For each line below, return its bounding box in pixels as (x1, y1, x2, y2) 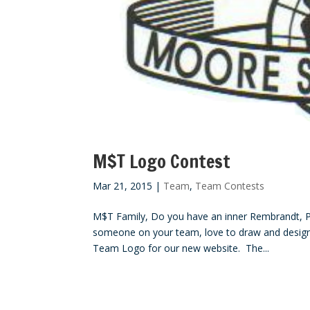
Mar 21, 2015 (93, 179, 153, 192)
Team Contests (195, 179, 265, 192)
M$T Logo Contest (93, 148, 231, 174)
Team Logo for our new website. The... (93, 241, 270, 255)
